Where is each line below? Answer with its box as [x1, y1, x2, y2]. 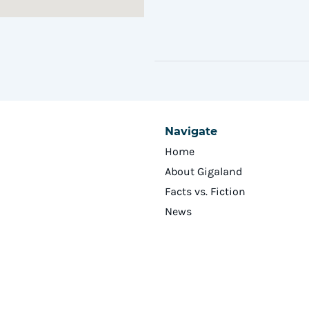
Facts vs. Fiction [165, 185, 246, 198]
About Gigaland [165, 165, 243, 178]
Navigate [165, 125, 217, 138]
